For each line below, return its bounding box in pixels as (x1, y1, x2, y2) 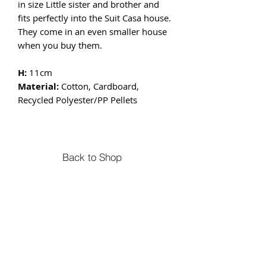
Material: (18, 80, 61, 93)
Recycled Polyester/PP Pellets (18, 93, 137, 106)
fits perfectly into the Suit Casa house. (18, 11, 171, 24)
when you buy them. (18, 39, 102, 51)
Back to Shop (62, 151, 122, 163)
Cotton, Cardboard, (61, 80, 139, 92)
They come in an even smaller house (18, 25, 167, 37)
